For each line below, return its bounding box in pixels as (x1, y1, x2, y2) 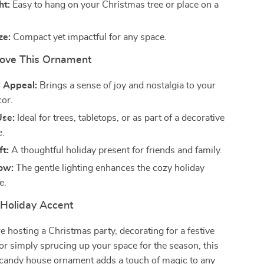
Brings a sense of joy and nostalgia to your (37, 81, 216, 90)
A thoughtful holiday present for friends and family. (9, 146, 223, 155)
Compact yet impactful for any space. (11, 32, 167, 42)
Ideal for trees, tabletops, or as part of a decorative (15, 113, 225, 123)
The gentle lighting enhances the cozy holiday (14, 163, 205, 173)
